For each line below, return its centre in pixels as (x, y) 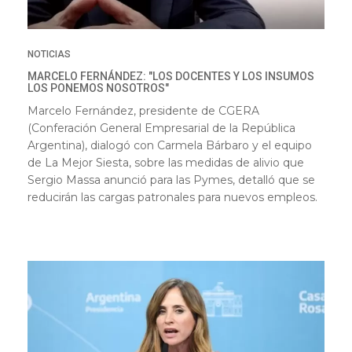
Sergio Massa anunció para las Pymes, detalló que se (171, 180)
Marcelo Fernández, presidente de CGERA (143, 110)
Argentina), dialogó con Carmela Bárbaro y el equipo (170, 145)
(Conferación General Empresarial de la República (161, 128)
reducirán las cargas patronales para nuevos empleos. (172, 197)
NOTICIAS (49, 54)
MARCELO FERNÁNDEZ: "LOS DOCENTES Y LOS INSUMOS (171, 76)
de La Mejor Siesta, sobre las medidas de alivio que (166, 162)
